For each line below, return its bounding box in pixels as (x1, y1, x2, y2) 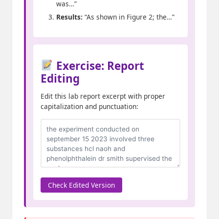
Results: (56, 12, 83, 22)
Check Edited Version (48, 180, 115, 190)
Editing (41, 70, 80, 86)
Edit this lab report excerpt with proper (41, 91, 165, 101)
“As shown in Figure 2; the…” (83, 12, 175, 22)
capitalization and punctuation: (41, 101, 138, 111)
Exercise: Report (53, 58, 144, 73)
